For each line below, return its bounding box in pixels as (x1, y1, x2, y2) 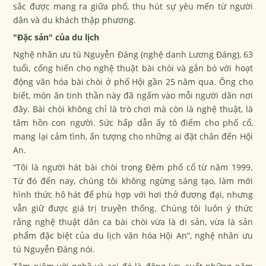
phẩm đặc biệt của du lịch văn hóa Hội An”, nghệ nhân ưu (13, 230, 253, 242)
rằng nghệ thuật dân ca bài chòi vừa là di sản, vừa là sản (13, 216, 253, 228)
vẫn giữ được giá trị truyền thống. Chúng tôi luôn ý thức (13, 202, 253, 214)
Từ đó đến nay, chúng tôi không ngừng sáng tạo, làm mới (13, 175, 253, 187)
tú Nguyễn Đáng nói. (13, 243, 96, 255)
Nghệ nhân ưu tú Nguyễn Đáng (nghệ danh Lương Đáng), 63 (13, 49, 253, 61)
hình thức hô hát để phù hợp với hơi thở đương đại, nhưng (13, 189, 253, 201)
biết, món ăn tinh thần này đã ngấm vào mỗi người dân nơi (13, 90, 253, 102)
